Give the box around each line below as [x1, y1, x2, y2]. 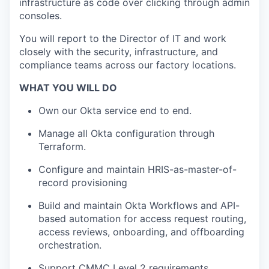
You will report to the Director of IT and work [19, 32, 226, 44]
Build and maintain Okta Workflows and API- [38, 199, 240, 211]
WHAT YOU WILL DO [19, 82, 117, 94]
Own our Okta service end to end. [38, 104, 192, 116]
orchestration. [38, 239, 101, 251]
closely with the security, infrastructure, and [19, 46, 218, 58]
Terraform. [38, 141, 86, 153]
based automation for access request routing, [38, 213, 246, 225]
